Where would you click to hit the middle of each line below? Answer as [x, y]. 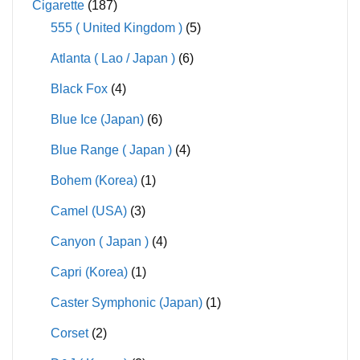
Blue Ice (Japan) [97, 119]
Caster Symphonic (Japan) [126, 302]
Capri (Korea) [89, 272]
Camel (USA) [88, 211]
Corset [69, 333]
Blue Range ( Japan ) [111, 149]
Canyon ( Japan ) [99, 241]
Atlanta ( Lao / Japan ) [112, 58]
